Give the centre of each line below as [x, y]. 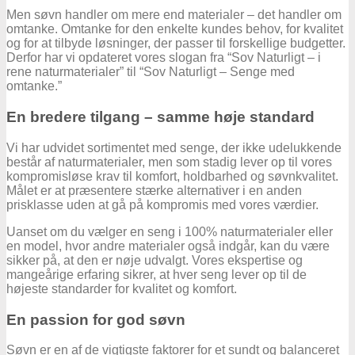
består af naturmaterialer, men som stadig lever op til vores [169, 162]
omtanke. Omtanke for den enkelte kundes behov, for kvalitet [175, 29]
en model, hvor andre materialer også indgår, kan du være [168, 246]
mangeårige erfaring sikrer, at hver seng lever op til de [157, 274]
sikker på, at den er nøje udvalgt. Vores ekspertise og [155, 260]
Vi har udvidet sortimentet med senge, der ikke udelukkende [174, 147]
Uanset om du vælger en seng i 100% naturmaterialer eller [170, 231]
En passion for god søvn [96, 319]
